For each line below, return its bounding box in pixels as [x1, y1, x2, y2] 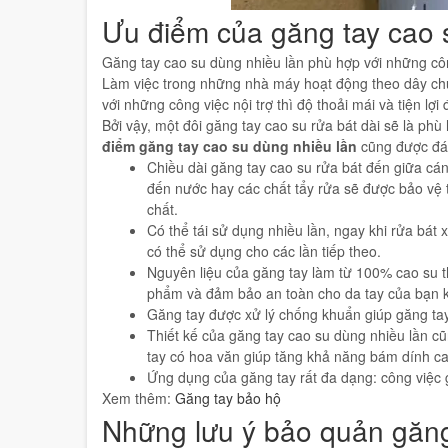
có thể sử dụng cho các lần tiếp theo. [147, 231, 381, 251]
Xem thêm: [102, 378, 175, 398]
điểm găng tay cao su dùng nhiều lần [102, 126, 357, 146]
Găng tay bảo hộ [175, 378, 281, 398]
